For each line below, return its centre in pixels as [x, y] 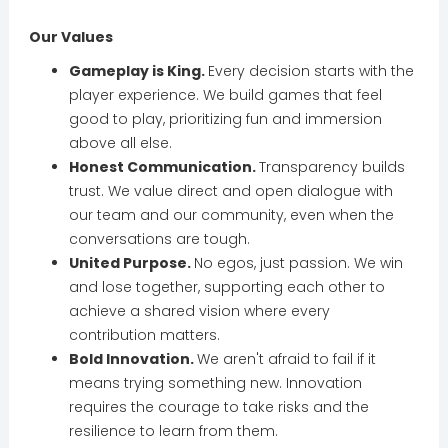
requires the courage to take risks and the [218, 407]
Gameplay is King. [138, 71]
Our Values [70, 37]
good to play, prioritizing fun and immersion [225, 119]
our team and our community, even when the [231, 215]
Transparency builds [331, 167]
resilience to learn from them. [173, 431]
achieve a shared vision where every [199, 311]
